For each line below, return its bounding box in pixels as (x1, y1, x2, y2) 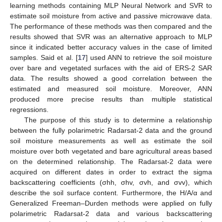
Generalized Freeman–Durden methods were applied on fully (10, 199, 212, 207)
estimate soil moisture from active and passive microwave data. (10, 11, 212, 20)
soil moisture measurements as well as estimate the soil (10, 136, 212, 145)
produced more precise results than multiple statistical (10, 95, 212, 103)
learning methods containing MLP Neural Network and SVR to (10, 1, 212, 9)
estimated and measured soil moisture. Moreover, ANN (10, 84, 212, 93)
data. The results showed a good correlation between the (10, 74, 212, 82)
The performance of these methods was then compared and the (10, 22, 212, 30)
